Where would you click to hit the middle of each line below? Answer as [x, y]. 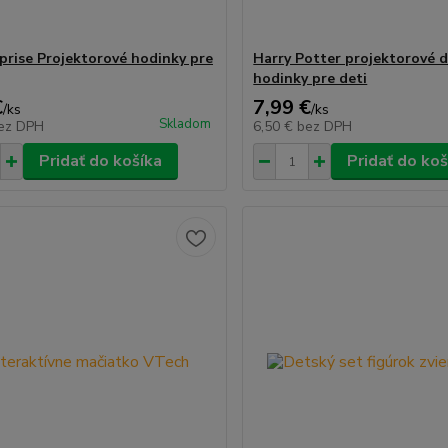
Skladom [185, 124]
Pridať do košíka [100, 161]
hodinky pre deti [310, 78]
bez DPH [325, 126]
